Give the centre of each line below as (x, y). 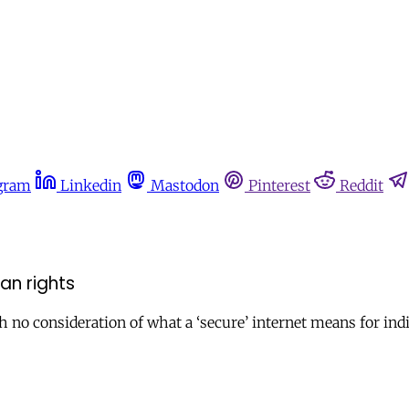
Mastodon (185, 185)
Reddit (362, 185)
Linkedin (91, 185)
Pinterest (279, 185)
